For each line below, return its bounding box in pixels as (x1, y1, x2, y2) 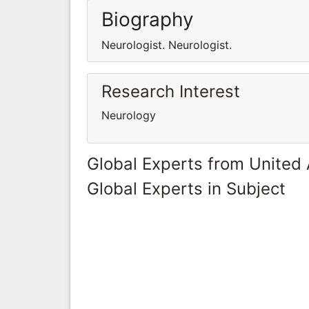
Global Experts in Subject (87, 178, 286, 199)
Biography (101, 7, 194, 31)
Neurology (101, 108, 156, 122)
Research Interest (101, 81, 240, 101)
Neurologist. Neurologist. (101, 37, 232, 52)
